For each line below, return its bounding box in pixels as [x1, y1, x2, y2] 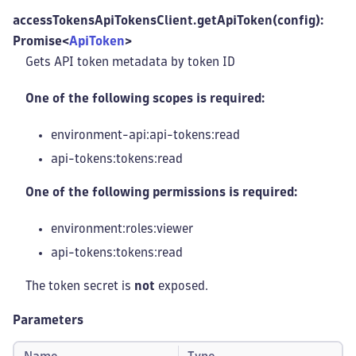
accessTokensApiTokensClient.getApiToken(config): [13, 14, 324, 26]
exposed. [155, 280, 208, 292]
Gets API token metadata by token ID [25, 56, 235, 68]
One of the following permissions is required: [25, 186, 298, 198]
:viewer [153, 222, 193, 234]
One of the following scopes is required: [25, 92, 265, 104]
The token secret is [25, 280, 134, 292]
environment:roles [51, 222, 153, 234]
